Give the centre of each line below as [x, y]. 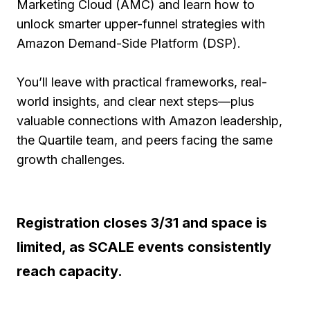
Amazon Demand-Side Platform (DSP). [129, 44]
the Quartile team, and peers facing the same [145, 140]
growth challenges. [71, 160]
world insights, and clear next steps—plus [135, 102]
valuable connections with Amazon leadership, [149, 121]
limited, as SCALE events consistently [144, 247]
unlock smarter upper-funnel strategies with [141, 24]
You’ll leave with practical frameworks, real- [142, 82]
